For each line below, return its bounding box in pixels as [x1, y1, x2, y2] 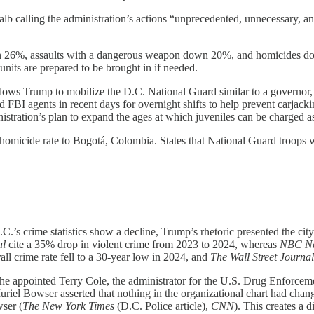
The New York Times [22, 299, 114, 312]
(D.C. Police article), [114, 299, 211, 312]
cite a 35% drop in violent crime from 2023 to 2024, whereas [6, 238, 280, 250]
